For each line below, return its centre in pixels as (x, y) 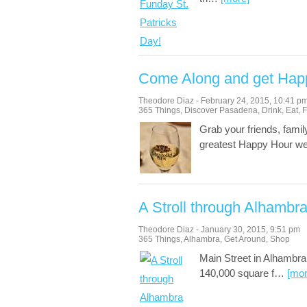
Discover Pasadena (221, 110)
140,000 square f (237, 273)
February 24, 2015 (235, 101)
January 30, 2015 (233, 230)
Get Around (245, 239)
